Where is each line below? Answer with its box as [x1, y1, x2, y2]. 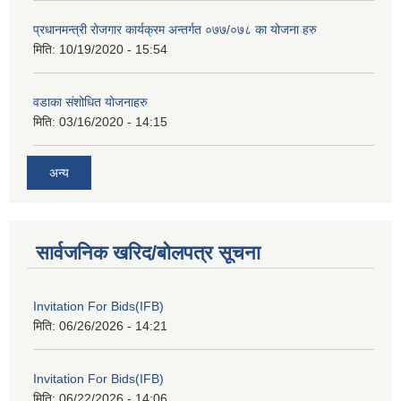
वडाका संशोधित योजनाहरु [33, 95, 148, 110]
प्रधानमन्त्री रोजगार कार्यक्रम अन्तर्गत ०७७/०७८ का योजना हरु [33, 22, 317, 38]
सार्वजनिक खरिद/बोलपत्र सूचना [36, 241, 260, 264]
